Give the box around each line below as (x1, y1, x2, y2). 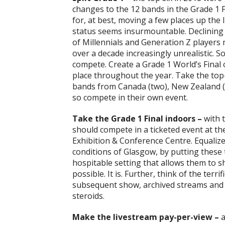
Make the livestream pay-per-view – (72, 211, 219, 223)
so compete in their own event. (72, 92, 188, 103)
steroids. (72, 190, 104, 202)
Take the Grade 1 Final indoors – (72, 113, 202, 125)
